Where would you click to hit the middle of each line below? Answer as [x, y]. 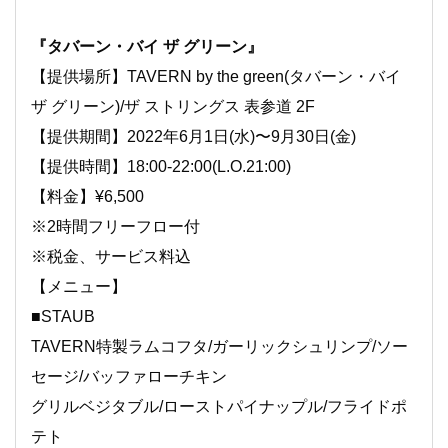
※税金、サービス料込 [111, 256]
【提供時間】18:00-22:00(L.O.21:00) [161, 166]
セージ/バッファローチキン [129, 376]
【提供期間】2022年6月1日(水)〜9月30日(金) [193, 136]
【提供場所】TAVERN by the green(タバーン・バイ [216, 76]
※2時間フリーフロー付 [115, 226]
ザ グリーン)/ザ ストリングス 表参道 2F [173, 106]
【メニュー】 [79, 286]
